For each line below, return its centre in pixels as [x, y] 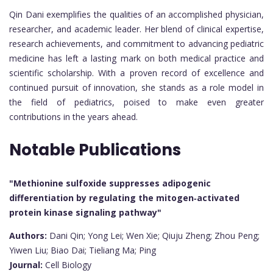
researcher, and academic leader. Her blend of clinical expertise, [136, 29]
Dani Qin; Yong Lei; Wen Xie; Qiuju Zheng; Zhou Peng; [153, 235]
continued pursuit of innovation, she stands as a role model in [136, 87]
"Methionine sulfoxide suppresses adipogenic [110, 183]
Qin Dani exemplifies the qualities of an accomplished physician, [136, 14]
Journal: [26, 264]
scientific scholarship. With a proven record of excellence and [136, 73]
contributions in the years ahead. [73, 116]
